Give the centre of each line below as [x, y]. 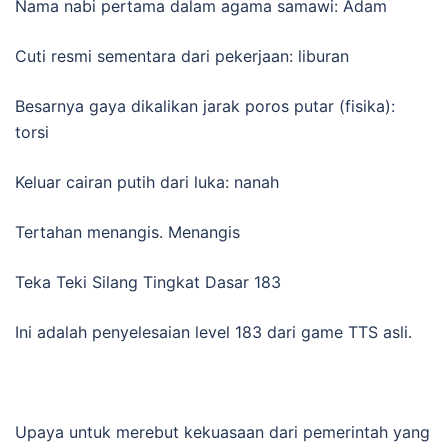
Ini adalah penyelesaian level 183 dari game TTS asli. [213, 331]
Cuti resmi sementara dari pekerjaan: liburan [182, 55]
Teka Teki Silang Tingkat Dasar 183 [148, 281]
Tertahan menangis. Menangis [127, 231]
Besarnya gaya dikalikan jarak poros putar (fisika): [205, 105]
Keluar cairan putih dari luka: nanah [147, 181]
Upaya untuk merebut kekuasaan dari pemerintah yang [222, 431]
